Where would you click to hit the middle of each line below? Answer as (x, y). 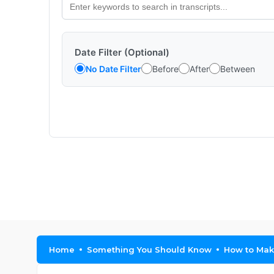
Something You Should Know (149, 250)
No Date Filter (113, 68)
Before (165, 68)
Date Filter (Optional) (122, 52)
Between (238, 68)
